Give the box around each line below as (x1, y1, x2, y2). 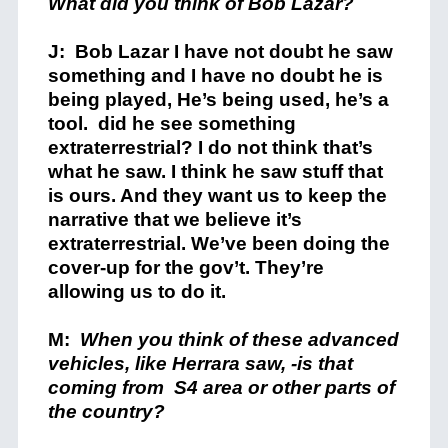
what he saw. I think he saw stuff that (47, 161, 383, 182)
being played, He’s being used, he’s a (47, 89, 389, 110)
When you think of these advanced (74, 329, 399, 350)
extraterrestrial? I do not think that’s (47, 137, 373, 158)
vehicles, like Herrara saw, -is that (47, 353, 353, 374)
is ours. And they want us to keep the (47, 185, 387, 206)
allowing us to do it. (47, 281, 226, 302)
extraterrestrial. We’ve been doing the (47, 233, 390, 254)
